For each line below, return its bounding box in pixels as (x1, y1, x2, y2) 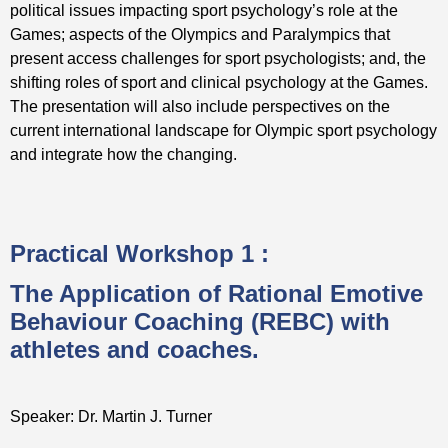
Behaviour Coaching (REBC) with (10, 308, 390, 335)
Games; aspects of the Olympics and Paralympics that (10, 25, 390, 43)
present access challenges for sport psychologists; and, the (10, 49, 426, 67)
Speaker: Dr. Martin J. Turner (10, 407, 212, 425)
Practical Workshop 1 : (10, 240, 269, 267)
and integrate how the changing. (10, 145, 237, 163)
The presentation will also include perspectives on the (10, 97, 390, 115)
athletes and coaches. (10, 336, 259, 363)
